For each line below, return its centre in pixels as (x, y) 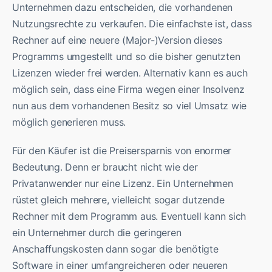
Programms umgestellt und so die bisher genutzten (126, 57)
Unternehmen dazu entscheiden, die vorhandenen (123, 8)
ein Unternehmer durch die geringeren (97, 233)
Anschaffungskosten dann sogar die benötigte (115, 249)
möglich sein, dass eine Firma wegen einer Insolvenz (128, 90)
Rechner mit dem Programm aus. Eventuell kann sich (129, 216)
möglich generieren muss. (69, 122)
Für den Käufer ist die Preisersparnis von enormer (122, 151)
